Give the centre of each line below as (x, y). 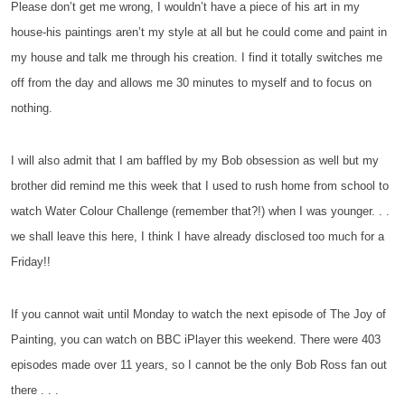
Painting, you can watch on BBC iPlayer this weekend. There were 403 (196, 339)
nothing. (33, 108)
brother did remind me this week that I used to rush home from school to (200, 186)
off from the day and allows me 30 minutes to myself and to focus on (191, 83)
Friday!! (33, 262)
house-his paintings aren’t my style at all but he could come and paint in (199, 32)
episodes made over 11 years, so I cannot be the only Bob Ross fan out (199, 365)
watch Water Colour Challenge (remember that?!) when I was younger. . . (200, 211)
